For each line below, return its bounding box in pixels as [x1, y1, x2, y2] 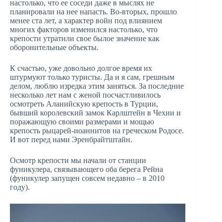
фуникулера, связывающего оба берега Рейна [10, 165, 163, 174]
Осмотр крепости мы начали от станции [10, 156, 146, 165]
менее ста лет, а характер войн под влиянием [10, 16, 162, 25]
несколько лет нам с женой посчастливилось [10, 91, 161, 100]
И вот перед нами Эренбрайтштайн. [10, 135, 132, 144]
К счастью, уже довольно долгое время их [10, 64, 152, 73]
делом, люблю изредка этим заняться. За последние [10, 82, 184, 91]
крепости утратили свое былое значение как [10, 34, 160, 43]
